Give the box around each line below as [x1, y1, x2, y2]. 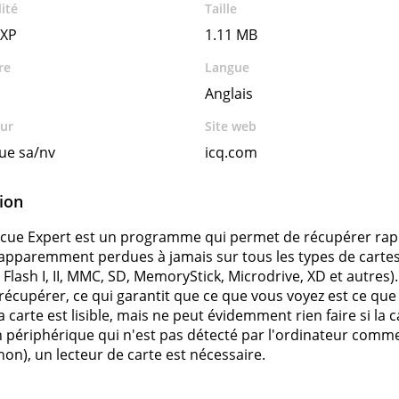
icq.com [205, 142, 258, 162]
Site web [205, 118, 257, 134]
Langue [205, 59, 250, 76]
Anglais [205, 84, 254, 103]
